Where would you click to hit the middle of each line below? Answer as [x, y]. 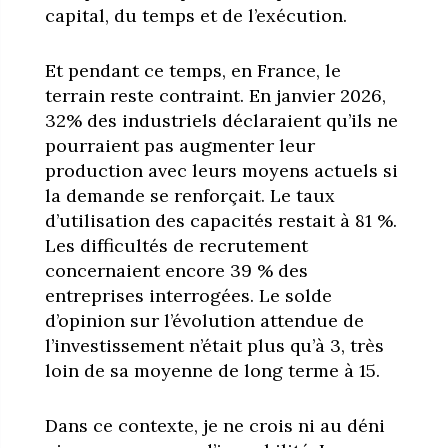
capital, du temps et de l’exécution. [195, 15]
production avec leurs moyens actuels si [221, 170]
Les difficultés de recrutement [176, 245]
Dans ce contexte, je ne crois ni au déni [214, 425]
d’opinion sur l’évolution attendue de [204, 320]
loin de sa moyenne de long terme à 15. [212, 370]
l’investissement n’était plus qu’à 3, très [214, 345]
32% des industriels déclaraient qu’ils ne [221, 120]
